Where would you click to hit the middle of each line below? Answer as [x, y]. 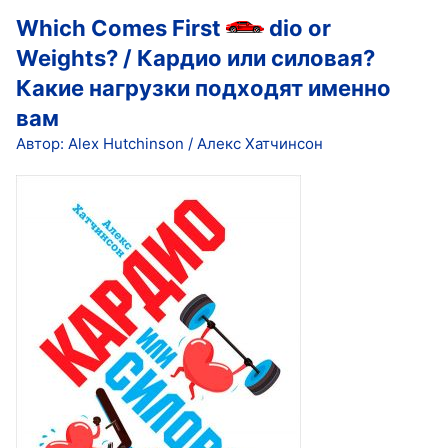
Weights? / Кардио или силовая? [195, 57]
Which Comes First [121, 27]
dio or [297, 27]
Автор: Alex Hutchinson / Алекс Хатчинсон [169, 143]
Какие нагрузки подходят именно [203, 87]
